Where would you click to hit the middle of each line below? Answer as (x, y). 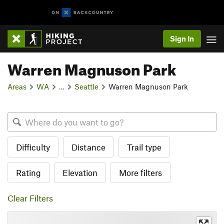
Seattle (86, 86)
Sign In (182, 38)
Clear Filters (30, 198)
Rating (28, 172)
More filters (140, 172)
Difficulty (33, 147)
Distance (88, 147)
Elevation (80, 172)
